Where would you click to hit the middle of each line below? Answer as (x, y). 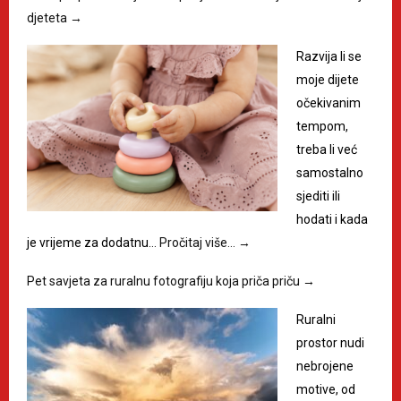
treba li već (327, 149)
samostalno (330, 172)
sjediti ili (318, 196)
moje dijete (328, 79)
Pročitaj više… (199, 242)
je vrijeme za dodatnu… (93, 242)
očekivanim (328, 102)
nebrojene (325, 366)
